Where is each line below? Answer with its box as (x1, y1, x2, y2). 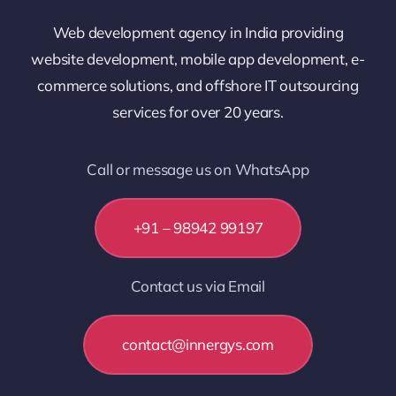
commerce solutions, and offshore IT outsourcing (37, 75, 359, 95)
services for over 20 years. (112, 102, 284, 121)
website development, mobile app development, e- (31, 49, 365, 68)
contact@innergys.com (122, 334, 274, 354)
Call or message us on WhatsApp (87, 159, 309, 179)
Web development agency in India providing (52, 22, 344, 42)
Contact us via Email (131, 276, 265, 295)
